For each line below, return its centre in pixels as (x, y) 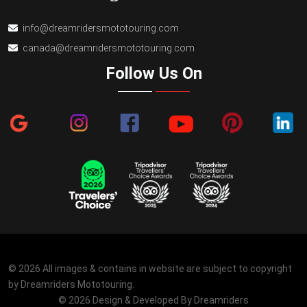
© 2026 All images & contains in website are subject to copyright (150, 268)
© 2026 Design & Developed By (126, 300)
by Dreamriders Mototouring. (71, 284)
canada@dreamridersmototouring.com (109, 48)
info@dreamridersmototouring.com (101, 28)
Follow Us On (153, 73)
